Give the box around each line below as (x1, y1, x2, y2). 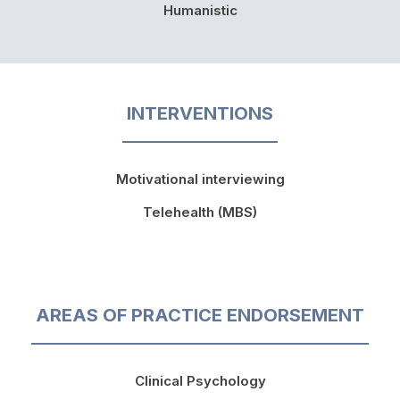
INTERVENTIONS (127, 103, 273, 125)
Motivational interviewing (115, 170, 285, 187)
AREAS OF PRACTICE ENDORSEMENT (36, 304, 364, 326)
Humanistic (162, 2, 237, 20)
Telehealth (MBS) (143, 203, 257, 221)
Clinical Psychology (134, 371, 266, 389)
